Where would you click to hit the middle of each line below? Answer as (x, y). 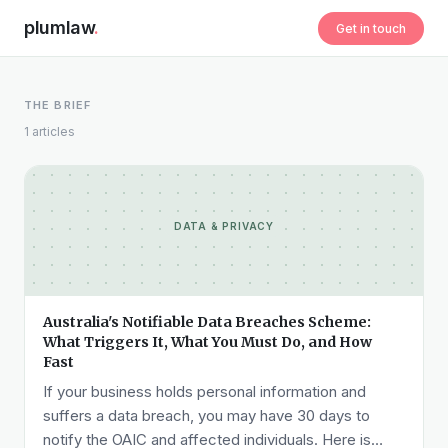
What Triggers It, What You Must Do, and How (207, 342)
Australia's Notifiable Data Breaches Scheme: (207, 322)
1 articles (49, 131)
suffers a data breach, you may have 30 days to (206, 415)
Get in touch (371, 28)
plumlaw (59, 27)
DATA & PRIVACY (224, 226)
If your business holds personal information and (204, 391)
